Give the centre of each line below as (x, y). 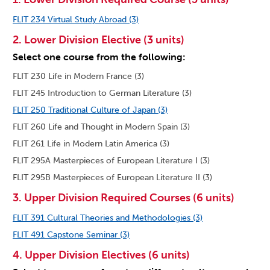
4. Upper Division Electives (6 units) (101, 255)
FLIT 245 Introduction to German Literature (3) (102, 93)
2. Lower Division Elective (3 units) (99, 40)
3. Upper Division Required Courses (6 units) (124, 198)
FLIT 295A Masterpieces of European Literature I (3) (111, 161)
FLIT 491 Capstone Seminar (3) (71, 235)
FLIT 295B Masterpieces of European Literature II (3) (112, 178)
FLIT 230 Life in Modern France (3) (78, 77)
